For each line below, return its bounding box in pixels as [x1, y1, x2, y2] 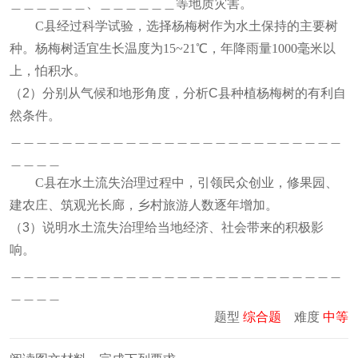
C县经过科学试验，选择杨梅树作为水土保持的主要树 [35, 19, 338, 33]
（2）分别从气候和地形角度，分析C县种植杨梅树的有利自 [10, 86, 346, 100]
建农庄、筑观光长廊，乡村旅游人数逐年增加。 [10, 198, 278, 212]
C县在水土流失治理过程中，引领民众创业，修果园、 [35, 176, 338, 189]
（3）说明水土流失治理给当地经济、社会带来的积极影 [10, 221, 324, 234]
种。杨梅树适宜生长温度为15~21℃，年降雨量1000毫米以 [10, 42, 336, 55]
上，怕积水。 [10, 64, 86, 78]
